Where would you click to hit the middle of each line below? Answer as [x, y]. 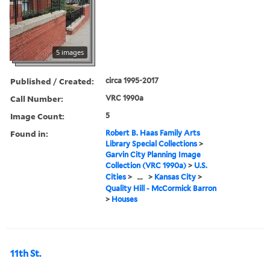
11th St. [26, 253]
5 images [70, 52]
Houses [125, 199]
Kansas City [175, 177]
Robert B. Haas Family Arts [153, 133]
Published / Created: [52, 81]
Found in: [29, 133]
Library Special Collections [152, 143]
